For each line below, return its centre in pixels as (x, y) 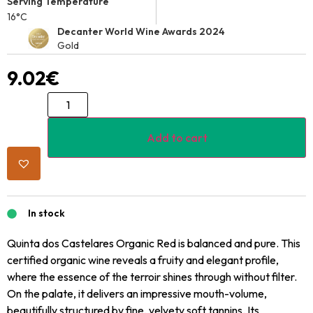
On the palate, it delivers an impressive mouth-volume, (137, 293)
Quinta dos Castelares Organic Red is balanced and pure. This (154, 243)
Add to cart (177, 138)
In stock (46, 213)
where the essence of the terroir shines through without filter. (152, 277)
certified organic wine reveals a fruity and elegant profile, (143, 260)
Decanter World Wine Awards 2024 (141, 31)
